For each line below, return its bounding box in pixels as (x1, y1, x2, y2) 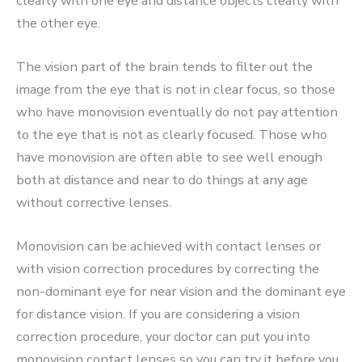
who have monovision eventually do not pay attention (16, 103, 338, 122)
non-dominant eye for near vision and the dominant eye (16, 282, 346, 301)
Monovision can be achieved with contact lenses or (16, 237, 321, 256)
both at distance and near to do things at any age (16, 170, 308, 190)
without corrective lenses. (16, 193, 171, 213)
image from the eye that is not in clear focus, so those (16, 80, 335, 99)
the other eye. (16, 13, 100, 32)
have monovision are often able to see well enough (16, 148, 322, 167)
